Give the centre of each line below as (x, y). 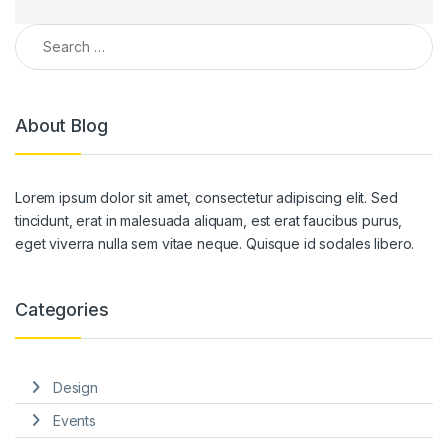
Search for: (53, 32)
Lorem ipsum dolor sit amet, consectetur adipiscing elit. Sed (206, 198)
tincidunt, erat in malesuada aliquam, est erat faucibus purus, (209, 221)
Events (74, 421)
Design (75, 387)
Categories (62, 310)
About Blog (61, 125)
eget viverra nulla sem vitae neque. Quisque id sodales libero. (215, 244)
